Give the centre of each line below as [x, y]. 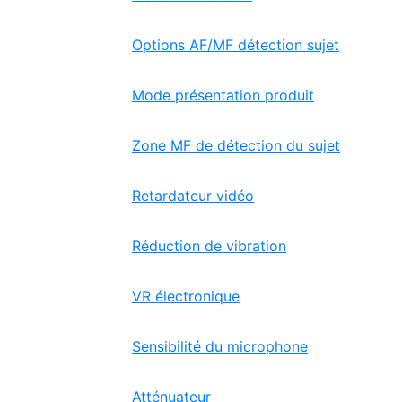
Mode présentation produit [223, 95]
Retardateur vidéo [193, 196]
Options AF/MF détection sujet [236, 45]
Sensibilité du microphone [220, 346]
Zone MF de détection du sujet [236, 145]
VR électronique [186, 296]
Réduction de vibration [209, 246]
